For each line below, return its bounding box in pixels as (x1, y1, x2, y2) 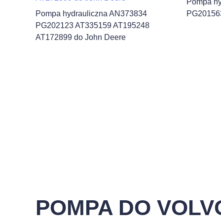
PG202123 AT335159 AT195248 (36, 21, 149, 30)
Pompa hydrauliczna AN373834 (36, 9, 147, 18)
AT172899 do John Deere (36, 33, 126, 41)
